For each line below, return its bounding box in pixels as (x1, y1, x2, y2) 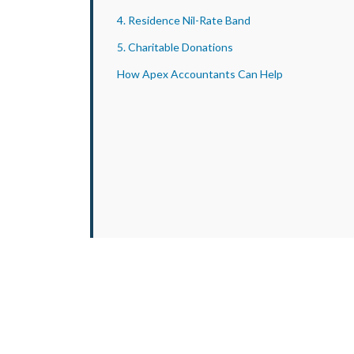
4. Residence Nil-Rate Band (117, 13, 250, 27)
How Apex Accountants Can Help (117, 67, 283, 81)
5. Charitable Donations (117, 40, 233, 54)
